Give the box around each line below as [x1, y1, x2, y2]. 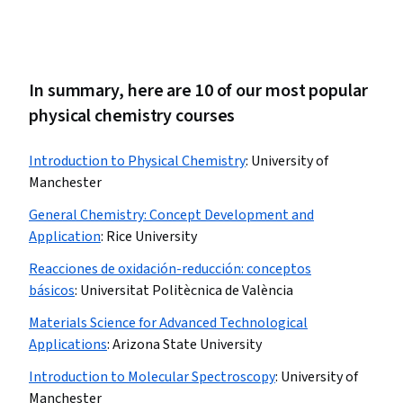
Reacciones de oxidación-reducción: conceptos [29, 259, 311, 279]
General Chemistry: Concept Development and [29, 205, 314, 225]
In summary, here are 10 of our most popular [29, 78, 368, 103]
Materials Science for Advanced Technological [29, 313, 308, 333]
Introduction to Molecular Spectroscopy [29, 367, 275, 387]
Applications [29, 335, 107, 354]
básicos [29, 281, 75, 300]
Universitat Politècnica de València [80, 281, 293, 300]
